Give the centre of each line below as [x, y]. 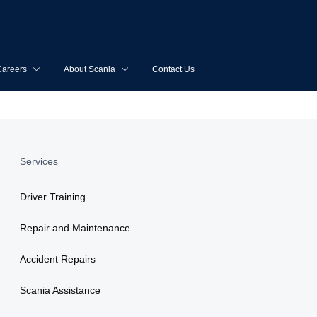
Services [39, 161]
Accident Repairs [58, 259]
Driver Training [53, 197]
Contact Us [173, 69]
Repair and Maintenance [75, 228]
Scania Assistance [60, 290]
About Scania [90, 69]
